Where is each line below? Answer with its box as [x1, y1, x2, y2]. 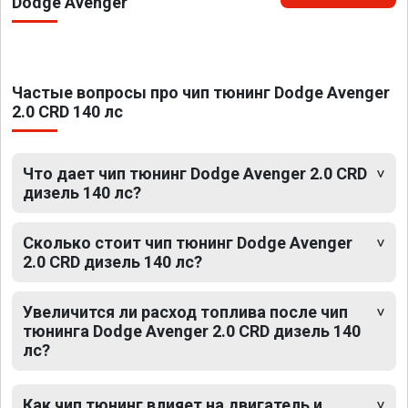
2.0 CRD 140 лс [12, 101, 123, 121]
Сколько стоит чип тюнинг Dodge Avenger [23, 232, 352, 252]
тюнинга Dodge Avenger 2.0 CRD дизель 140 [23, 321, 361, 341]
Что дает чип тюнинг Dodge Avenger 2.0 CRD [23, 163, 367, 183]
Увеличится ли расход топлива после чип [23, 301, 348, 321]
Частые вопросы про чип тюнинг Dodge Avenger [12, 82, 390, 102]
